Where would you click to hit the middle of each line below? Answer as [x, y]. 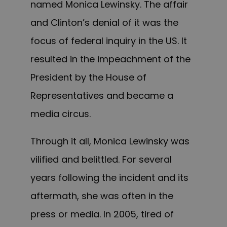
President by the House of [88, 78]
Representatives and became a [102, 96]
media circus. [61, 114]
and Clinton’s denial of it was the [104, 23]
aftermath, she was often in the [102, 196]
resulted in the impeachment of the [110, 59]
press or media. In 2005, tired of [102, 214]
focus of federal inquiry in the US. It [109, 41]
